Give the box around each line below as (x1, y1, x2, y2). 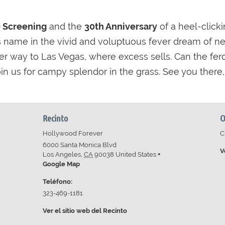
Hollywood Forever (43, 130, 103, 137)
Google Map (43, 160, 80, 168)
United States (116, 151, 157, 158)
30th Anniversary (84, 21, 157, 32)
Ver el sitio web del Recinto (43, 207, 128, 214)
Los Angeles (43, 151, 81, 158)
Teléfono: (43, 178, 73, 185)
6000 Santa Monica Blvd (43, 141, 117, 149)
